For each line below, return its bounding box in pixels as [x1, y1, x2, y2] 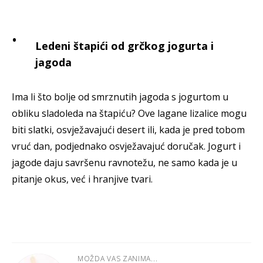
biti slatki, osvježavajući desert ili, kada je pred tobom [12, 123, 245, 137]
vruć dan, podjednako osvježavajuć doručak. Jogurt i [12, 140, 241, 153]
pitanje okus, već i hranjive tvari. [12, 173, 153, 186]
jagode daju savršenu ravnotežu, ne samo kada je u [12, 156, 237, 170]
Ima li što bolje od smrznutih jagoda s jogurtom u [12, 90, 228, 104]
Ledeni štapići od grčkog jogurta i [35, 39, 214, 53]
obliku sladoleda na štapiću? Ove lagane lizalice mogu [12, 107, 247, 120]
